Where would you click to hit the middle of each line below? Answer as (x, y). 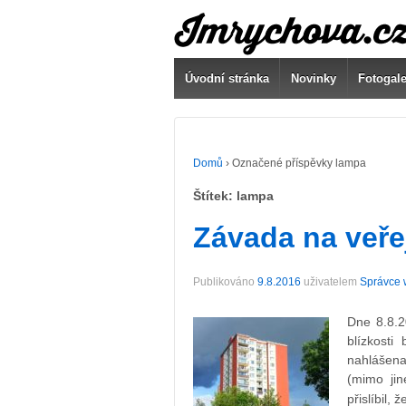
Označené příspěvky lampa (299, 163)
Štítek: (215, 195)
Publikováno (225, 282)
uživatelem (330, 282)
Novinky (314, 78)
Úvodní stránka (227, 78)
